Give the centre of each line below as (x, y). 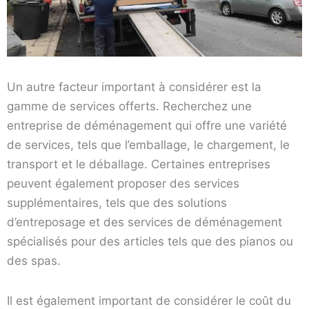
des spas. (34, 260)
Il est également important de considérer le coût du (149, 300)
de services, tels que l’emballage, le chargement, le (148, 144)
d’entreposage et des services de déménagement (144, 222)
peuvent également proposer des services (123, 183)
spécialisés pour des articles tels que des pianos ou (150, 241)
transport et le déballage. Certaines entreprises (139, 164)
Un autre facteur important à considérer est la (134, 87)
